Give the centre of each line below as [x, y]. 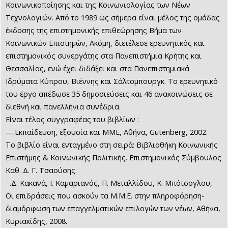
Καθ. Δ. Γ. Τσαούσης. [41, 170]
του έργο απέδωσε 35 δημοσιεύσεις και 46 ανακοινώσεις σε [109, 94]
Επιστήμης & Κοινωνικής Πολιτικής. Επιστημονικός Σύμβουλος [113, 158]
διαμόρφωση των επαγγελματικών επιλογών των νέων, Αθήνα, [113, 209]
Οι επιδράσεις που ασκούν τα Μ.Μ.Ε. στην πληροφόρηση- [105, 196]
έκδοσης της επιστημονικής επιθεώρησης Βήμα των [94, 31]
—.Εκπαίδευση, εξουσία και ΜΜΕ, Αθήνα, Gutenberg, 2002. [107, 132]
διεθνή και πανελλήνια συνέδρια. [63, 107]
